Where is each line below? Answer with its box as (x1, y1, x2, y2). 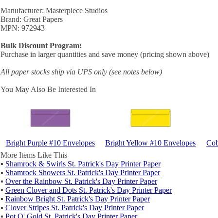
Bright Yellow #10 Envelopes (105, 139, 196, 147)
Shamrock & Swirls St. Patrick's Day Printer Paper (5, 160, 161, 168)
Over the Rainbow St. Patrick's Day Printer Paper (5, 177, 157, 185)
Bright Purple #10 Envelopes (5, 139, 95, 147)
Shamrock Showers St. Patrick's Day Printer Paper (5, 168, 160, 177)
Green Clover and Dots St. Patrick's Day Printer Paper (5, 186, 172, 194)
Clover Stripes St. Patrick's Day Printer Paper (5, 203, 144, 212)
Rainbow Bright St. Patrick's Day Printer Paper (5, 195, 150, 203)
